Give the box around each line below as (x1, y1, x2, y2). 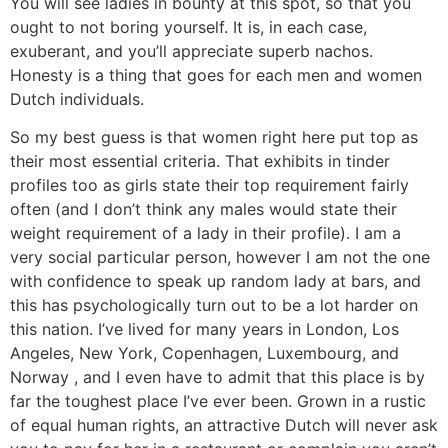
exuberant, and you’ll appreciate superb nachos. (10, 40, 373, 61)
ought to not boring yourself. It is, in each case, (10, 16, 367, 37)
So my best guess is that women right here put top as (10, 127, 418, 148)
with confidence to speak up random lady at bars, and (10, 271, 421, 292)
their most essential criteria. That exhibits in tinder (10, 151, 390, 172)
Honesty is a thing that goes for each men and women (10, 64, 422, 85)
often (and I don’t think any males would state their (10, 199, 397, 220)
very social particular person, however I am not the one (10, 247, 430, 268)
